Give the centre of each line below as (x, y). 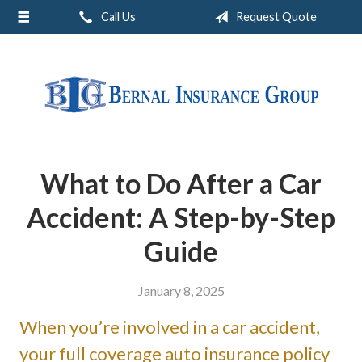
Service (39, 123)
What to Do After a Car (181, 183)
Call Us (117, 17)
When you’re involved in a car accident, (170, 327)
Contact (41, 189)
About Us (44, 24)
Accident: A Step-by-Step (181, 217)
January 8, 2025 (181, 290)
